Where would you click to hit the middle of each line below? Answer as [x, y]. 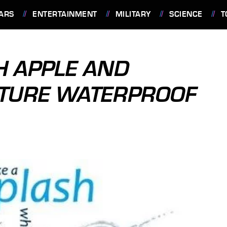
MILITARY [133, 14]
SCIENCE [186, 14]
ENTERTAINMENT [65, 14]
